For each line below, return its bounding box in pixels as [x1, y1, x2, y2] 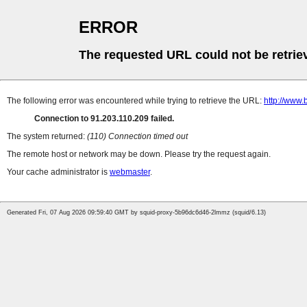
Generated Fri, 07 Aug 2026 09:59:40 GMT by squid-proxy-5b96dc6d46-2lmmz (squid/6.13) [7, 209, 266, 217]
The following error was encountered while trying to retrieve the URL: [7, 96, 264, 106]
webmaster [110, 167, 150, 177]
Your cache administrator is [7, 167, 110, 177]
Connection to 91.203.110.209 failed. [34, 114, 174, 124]
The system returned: [7, 132, 87, 142]
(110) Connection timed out [87, 132, 188, 142]
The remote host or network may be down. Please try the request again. [7, 149, 271, 160]
